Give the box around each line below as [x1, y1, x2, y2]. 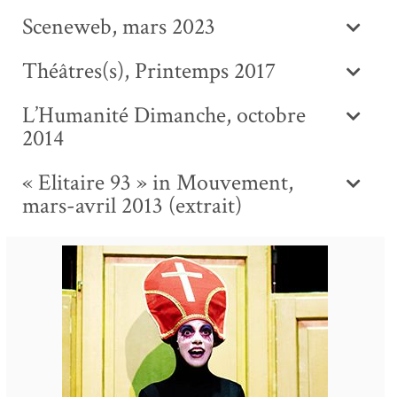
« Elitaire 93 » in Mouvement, [22, 167, 293, 198]
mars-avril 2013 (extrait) [22, 191, 242, 221]
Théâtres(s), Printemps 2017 [22, 56, 276, 86]
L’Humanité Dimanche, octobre [22, 100, 306, 130]
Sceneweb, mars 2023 [22, 12, 215, 42]
